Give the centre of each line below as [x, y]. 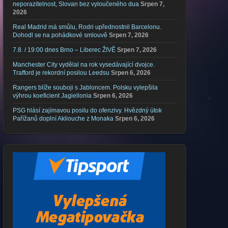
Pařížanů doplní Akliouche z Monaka [63, 118]
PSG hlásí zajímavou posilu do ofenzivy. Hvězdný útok [87, 110]
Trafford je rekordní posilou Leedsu [61, 73]
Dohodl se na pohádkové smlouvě [60, 35]
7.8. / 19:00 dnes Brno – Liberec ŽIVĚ [64, 50]
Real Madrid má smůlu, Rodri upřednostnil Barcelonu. [87, 27]
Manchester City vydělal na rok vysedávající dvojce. [84, 64]
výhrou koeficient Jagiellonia [52, 95]
